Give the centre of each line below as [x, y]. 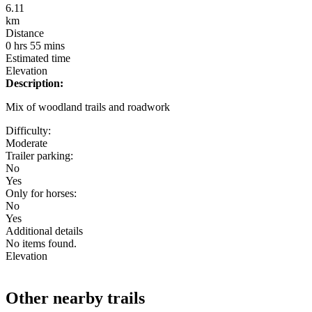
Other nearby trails [75, 298]
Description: [34, 83]
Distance [25, 33]
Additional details [44, 231]
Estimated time [38, 58]
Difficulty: [28, 130]
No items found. [41, 243]
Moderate [26, 143]
